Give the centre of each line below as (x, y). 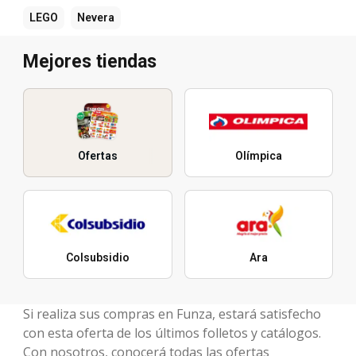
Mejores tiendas (90, 61)
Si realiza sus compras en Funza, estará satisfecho (172, 313)
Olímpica (258, 155)
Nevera (96, 17)
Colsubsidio (97, 257)
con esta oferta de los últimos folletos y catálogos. (172, 333)
